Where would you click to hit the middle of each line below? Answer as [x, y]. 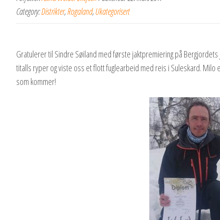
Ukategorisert [112, 12]
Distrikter [53, 12]
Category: [29, 12]
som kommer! [36, 82]
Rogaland [80, 12]
